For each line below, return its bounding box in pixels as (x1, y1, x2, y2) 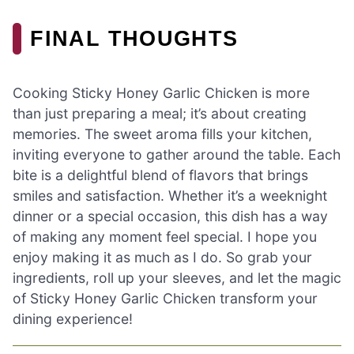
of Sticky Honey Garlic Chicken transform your (13, 289, 318, 307)
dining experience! (13, 310, 133, 327)
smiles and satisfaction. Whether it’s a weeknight (13, 186, 327, 204)
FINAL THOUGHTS (30, 26, 239, 51)
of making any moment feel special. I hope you (13, 228, 317, 245)
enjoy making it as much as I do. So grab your (13, 248, 312, 265)
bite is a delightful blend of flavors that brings (13, 166, 308, 183)
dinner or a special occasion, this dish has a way (13, 207, 328, 224)
